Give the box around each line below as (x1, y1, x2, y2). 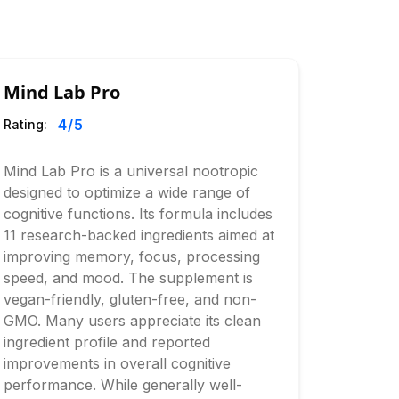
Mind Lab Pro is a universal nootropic (3, 162, 258, 180)
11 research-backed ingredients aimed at (3, 226, 274, 244)
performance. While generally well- (3, 376, 242, 394)
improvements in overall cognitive (3, 354, 231, 372)
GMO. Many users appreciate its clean (3, 312, 261, 330)
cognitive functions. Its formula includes (3, 205, 273, 223)
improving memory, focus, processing (3, 248, 260, 265)
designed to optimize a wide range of (3, 183, 250, 201)
